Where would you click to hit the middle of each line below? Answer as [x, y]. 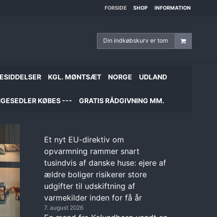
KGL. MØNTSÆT [75, 77]
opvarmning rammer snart [92, 151]
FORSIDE [115, 8]
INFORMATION [172, 8]
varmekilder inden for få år [93, 197]
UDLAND [153, 77]
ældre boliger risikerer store [95, 174]
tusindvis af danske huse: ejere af [105, 163]
